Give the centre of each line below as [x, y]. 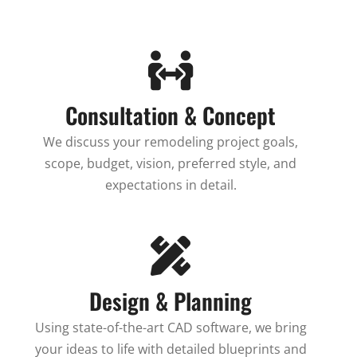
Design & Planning [171, 301]
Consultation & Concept [171, 116]
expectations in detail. [171, 185]
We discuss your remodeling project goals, [171, 142]
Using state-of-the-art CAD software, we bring [171, 328]
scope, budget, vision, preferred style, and [171, 164]
